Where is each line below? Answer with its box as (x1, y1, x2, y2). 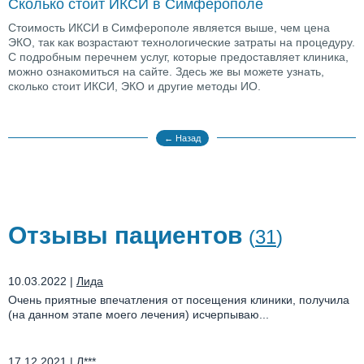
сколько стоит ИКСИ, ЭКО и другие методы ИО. (8, 79, 261, 93)
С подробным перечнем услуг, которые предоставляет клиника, (8, 50, 349, 63)
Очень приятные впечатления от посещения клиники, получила (8, 292, 349, 306)
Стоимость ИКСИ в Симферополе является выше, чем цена (8, 20, 330, 34)
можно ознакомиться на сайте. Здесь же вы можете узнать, (8, 64, 324, 78)
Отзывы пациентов (8, 221, 249, 249)
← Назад (163, 132, 201, 143)
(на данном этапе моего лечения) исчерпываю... (8, 307, 269, 321)
